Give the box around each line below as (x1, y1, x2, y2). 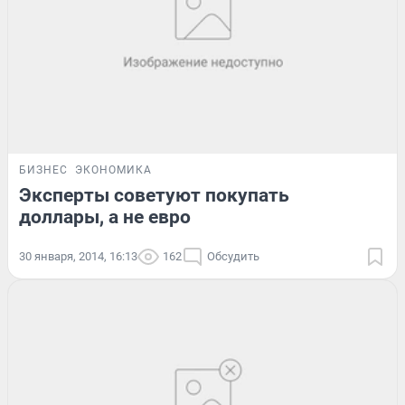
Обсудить (207, 250, 259, 264)
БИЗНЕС (19, 164, 68, 177)
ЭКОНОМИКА (75, 164, 152, 177)
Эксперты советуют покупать (19, 184, 289, 207)
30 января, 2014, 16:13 (19, 250, 137, 264)
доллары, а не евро (19, 206, 191, 229)
